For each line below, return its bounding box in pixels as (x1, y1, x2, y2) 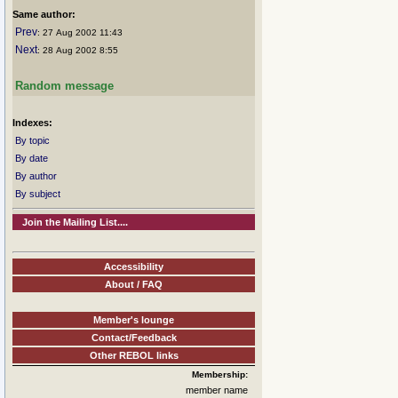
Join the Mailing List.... (22, 217, 129, 227)
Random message (15, 79, 114, 92)
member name (186, 384, 248, 395)
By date (15, 153, 48, 163)
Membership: (192, 369, 248, 379)
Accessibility (104, 260, 163, 272)
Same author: (12, 9, 76, 20)
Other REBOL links (89, 349, 179, 361)
